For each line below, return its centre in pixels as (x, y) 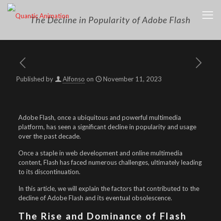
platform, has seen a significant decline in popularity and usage (107, 127)
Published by (35, 79)
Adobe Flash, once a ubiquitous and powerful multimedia (99, 117)
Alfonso (74, 79)
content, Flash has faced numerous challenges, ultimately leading (110, 162)
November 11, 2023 (132, 79)
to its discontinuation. (49, 172)
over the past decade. (49, 136)
